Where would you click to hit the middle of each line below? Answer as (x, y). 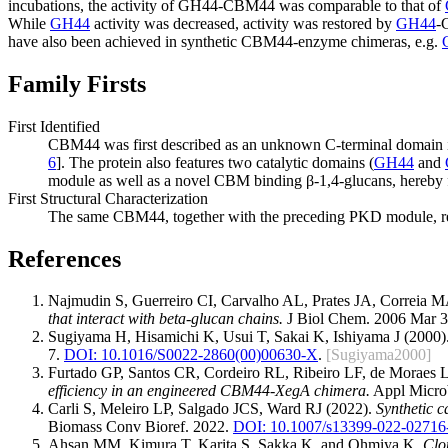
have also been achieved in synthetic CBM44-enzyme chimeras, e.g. (225, 41)
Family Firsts (77, 83)
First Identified (54, 126)
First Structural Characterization (108, 198)
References (64, 258)
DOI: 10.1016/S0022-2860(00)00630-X (191, 355)
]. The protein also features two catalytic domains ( (215, 162)
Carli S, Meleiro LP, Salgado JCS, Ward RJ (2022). (212, 409)
